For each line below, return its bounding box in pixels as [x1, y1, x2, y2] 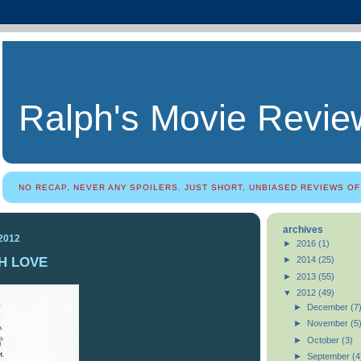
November [306, 318, 351, 329]
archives [283, 224, 323, 236]
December [306, 301, 351, 312]
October [306, 334, 342, 345]
